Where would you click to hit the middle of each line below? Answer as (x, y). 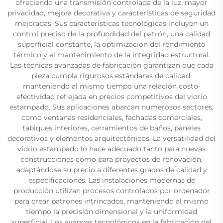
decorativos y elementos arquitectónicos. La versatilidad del (111, 138)
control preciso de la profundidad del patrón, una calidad (111, 34)
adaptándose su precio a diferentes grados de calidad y (111, 169)
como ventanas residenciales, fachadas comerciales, (111, 117)
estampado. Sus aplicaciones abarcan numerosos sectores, (111, 107)
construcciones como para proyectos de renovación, (111, 159)
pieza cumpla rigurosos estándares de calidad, (111, 75)
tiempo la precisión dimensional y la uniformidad (111, 211)
